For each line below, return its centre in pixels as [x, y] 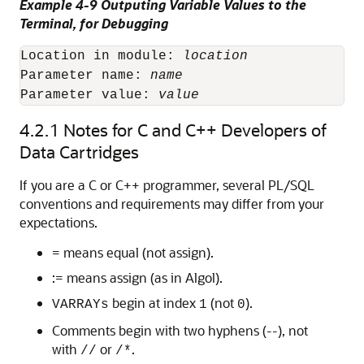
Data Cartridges [79, 152]
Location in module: [102, 56]
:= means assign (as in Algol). [137, 277]
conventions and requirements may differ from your [172, 204]
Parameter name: [85, 76]
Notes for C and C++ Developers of [195, 130]
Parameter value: [89, 95]
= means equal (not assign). [133, 252]
